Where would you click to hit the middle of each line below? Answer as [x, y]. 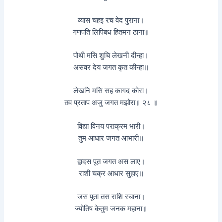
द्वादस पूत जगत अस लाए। [111, 162]
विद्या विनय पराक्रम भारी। [111, 126]
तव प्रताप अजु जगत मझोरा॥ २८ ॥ [111, 103]
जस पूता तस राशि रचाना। [111, 197]
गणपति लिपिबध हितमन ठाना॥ [111, 32]
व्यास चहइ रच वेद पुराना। [111, 20]
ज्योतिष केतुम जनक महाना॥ [111, 209]
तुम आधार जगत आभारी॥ [111, 138]
